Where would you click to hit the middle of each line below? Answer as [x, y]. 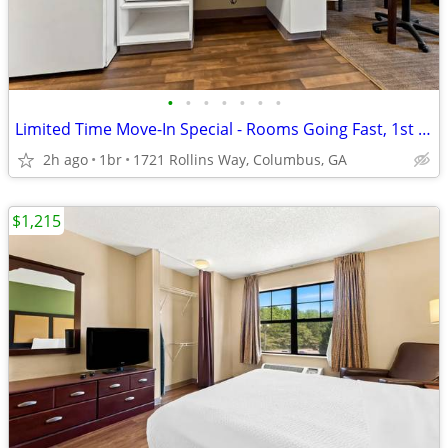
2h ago [65, 159]
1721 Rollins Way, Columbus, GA [240, 159]
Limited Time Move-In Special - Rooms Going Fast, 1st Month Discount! [424, 129]
